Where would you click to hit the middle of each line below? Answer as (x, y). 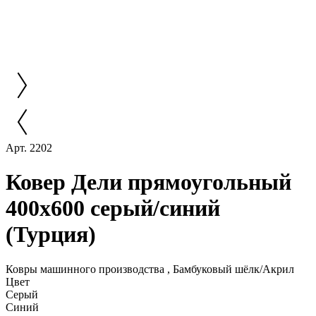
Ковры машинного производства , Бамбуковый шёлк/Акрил (150, 269)
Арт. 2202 (29, 148)
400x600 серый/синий (113, 208)
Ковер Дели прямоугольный (148, 182)
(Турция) (51, 235)
